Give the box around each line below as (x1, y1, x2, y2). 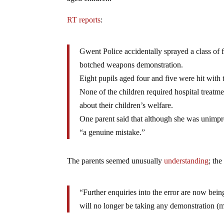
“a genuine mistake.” (79, 127, 145, 136)
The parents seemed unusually (67, 156, 164, 165)
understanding (164, 156, 209, 165)
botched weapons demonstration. (79, 60, 183, 69)
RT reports (67, 15, 101, 24)
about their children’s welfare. (79, 100, 173, 109)
